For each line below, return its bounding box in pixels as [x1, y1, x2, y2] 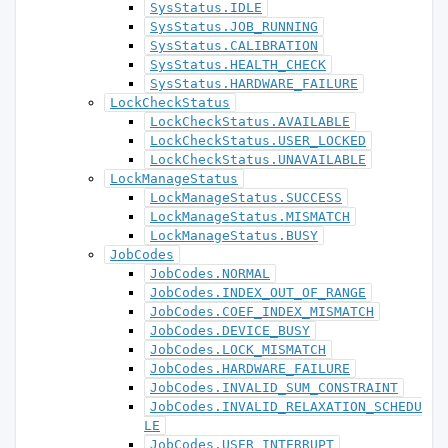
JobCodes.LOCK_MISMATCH [150, 342, 326, 357]
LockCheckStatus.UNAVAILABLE [150, 152, 366, 167]
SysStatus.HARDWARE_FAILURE [150, 76, 358, 91]
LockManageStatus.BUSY [150, 228, 318, 243]
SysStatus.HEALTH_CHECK [150, 57, 326, 72]
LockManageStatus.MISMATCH [150, 209, 350, 224]
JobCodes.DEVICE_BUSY [150, 323, 310, 338]
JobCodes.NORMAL [150, 266, 270, 281]
